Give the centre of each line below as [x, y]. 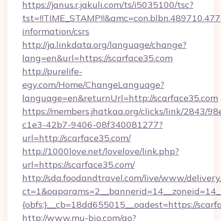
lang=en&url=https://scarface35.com [97, 58]
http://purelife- [52, 71]
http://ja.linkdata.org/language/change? [104, 45]
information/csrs [56, 31]
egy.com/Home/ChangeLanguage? [93, 85]
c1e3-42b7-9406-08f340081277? [92, 125]
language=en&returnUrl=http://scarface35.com [120, 98]
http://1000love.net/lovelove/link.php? [101, 151]
